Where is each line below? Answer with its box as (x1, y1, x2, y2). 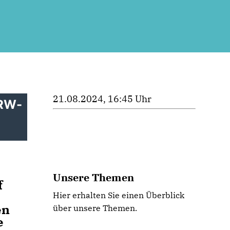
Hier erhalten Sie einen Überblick (53, 190, 185, 200)
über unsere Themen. (53, 203, 138, 213)
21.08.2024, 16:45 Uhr (53, 93, 152, 105)
